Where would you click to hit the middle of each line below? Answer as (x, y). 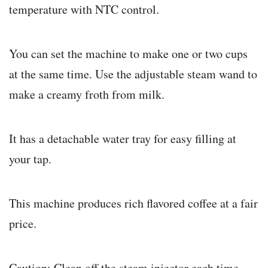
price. (23, 224)
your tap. (30, 159)
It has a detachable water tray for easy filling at (123, 139)
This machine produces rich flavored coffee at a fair (133, 203)
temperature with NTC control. (84, 10)
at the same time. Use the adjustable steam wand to (133, 74)
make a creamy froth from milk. (87, 95)
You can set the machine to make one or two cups (128, 54)
